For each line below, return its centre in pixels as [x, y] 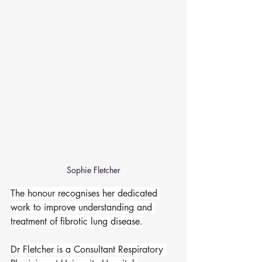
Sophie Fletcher [94, 170]
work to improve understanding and [83, 207]
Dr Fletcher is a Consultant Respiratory [88, 249]
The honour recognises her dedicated [85, 193]
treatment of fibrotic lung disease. [77, 221]
